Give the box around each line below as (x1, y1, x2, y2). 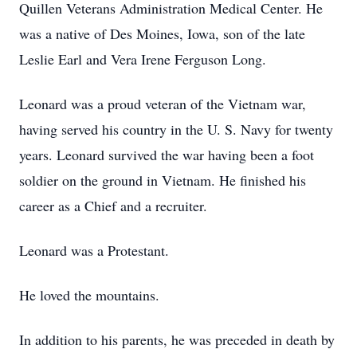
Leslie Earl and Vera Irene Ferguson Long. (19, 49, 266, 69)
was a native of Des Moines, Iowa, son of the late (19, 24, 305, 43)
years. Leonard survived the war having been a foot (19, 145, 314, 164)
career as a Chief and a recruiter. (19, 196, 207, 215)
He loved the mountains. (19, 285, 159, 304)
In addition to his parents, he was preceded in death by (19, 330, 335, 349)
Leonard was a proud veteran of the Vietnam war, (19, 94, 306, 113)
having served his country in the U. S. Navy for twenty (19, 120, 333, 139)
